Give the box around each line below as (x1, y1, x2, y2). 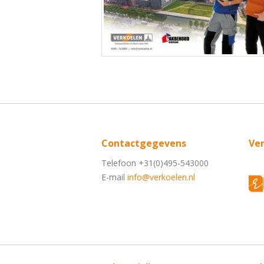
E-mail (101, 171, 127, 183)
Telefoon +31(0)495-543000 (101, 157, 209, 169)
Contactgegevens (101, 137, 186, 150)
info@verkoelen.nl (127, 171, 195, 183)
